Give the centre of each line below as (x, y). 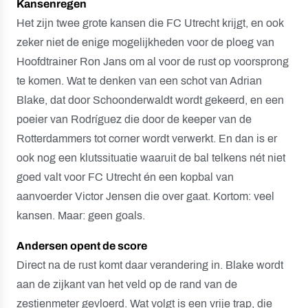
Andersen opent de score (82, 246)
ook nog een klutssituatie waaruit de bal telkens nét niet (151, 158)
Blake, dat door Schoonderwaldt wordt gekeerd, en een (150, 100)
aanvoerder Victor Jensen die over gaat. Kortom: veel (145, 196)
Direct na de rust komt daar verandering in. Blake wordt (150, 265)
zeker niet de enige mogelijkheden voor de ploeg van (145, 42)
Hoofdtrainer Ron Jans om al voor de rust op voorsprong (153, 62)
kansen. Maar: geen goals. (81, 216)
